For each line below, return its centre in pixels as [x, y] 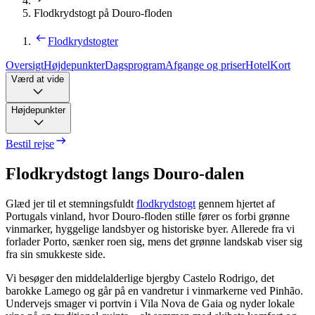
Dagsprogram [135, 65]
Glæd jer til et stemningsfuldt [71, 203]
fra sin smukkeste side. [56, 254]
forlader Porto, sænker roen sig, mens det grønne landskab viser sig [154, 241]
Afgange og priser [205, 65]
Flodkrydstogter [83, 41]
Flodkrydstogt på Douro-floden [103, 13]
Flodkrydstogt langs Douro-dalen [125, 173]
